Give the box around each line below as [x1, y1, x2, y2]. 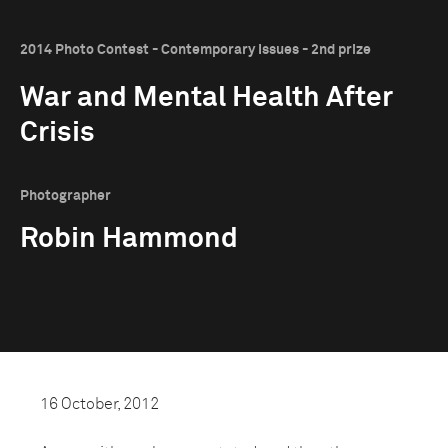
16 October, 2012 [40, 396, 159, 412]
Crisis [20, 119, 95, 147]
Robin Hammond [20, 225, 238, 253]
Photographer [20, 189, 111, 203]
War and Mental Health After [20, 84, 393, 112]
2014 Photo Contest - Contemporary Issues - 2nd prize [20, 43, 371, 57]
